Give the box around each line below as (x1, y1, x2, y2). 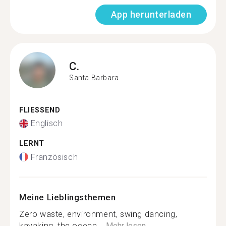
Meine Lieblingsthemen (19, 192, 116, 202)
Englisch (30, 119, 63, 128)
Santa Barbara (69, 74, 119, 82)
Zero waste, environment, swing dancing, (19, 209, 178, 219)
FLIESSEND (19, 105, 55, 115)
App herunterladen (110, 9, 191, 20)
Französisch (30, 152, 78, 162)
